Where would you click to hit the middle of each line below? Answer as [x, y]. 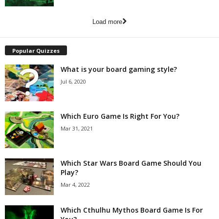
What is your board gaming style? [119, 69]
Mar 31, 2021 [77, 129]
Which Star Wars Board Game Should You [131, 163]
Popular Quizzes [36, 51]
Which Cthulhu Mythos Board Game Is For [132, 210]
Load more [107, 22]
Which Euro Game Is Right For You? [120, 116]
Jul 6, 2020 [73, 82]
